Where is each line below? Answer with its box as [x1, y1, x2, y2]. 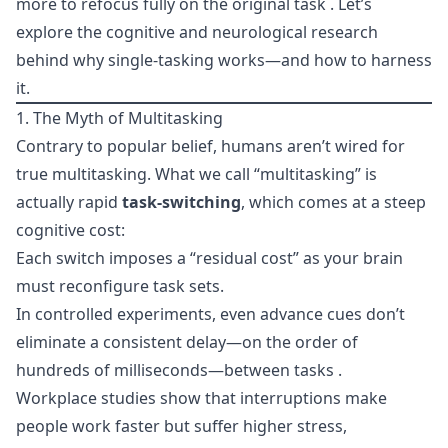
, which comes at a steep [241, 191, 426, 213]
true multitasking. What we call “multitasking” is [16, 163, 377, 185]
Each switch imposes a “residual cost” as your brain [16, 247, 403, 269]
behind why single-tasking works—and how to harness [16, 49, 432, 71]
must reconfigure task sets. [16, 275, 224, 297]
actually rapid [16, 191, 122, 213]
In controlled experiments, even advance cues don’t [16, 303, 405, 325]
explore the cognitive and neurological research [16, 21, 378, 43]
